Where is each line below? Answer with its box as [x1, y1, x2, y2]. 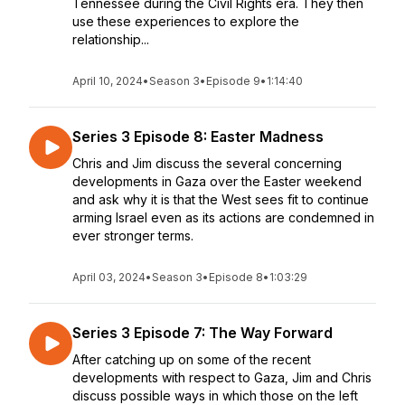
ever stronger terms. [72, 228, 193, 243]
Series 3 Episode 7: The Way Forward [72, 324, 333, 342]
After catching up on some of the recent [72, 352, 311, 367]
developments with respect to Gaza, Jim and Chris [72, 370, 372, 385]
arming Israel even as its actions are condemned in [72, 210, 374, 225]
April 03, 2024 [72, 270, 146, 284]
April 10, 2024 [72, 74, 143, 88]
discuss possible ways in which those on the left [72, 388, 358, 403]
